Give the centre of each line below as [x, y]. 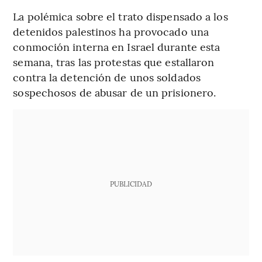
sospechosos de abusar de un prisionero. [115, 92]
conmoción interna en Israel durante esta [117, 47]
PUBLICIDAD [131, 184]
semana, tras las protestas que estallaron [114, 62]
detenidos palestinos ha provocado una [111, 32]
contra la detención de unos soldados [107, 77]
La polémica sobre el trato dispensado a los [120, 16]
